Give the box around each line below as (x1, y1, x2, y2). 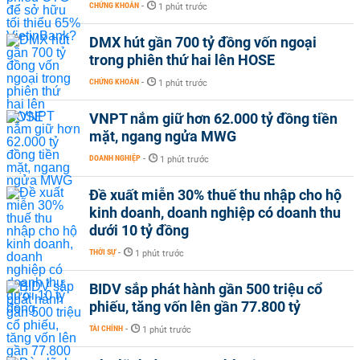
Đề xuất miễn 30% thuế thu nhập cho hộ (89, 186, 342, 203)
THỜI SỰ (89, 247, 116, 256)
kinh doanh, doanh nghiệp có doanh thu (89, 204, 341, 221)
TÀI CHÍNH (89, 324, 123, 333)
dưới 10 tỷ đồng (89, 222, 189, 239)
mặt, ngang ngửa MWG (89, 128, 236, 145)
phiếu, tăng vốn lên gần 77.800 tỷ (89, 298, 301, 315)
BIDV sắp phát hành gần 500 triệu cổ (89, 280, 322, 297)
